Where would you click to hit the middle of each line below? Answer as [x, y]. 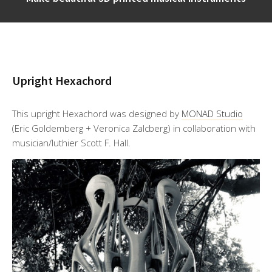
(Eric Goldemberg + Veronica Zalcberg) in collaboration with [134, 128]
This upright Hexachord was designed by [97, 114]
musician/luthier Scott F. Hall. [71, 143]
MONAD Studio [212, 114]
